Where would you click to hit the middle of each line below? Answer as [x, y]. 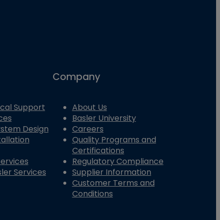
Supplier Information [111, 172]
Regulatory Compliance [118, 162]
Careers [88, 129]
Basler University [104, 118]
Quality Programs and [114, 140]
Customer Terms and [113, 183]
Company [76, 77]
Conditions [92, 194]
